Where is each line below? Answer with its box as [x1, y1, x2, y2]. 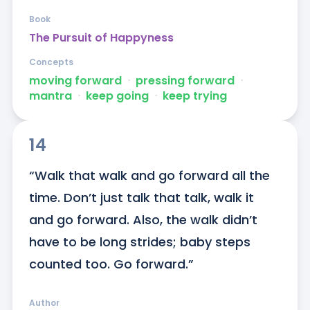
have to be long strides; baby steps [28, 233, 250, 251]
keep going [85, 88, 149, 104]
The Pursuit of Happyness [28, 30, 174, 46]
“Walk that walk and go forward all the [28, 167, 270, 185]
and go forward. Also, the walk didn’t [28, 211, 257, 229]
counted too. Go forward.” [28, 255, 194, 273]
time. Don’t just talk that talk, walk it [28, 189, 254, 207]
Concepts [28, 56, 73, 69]
